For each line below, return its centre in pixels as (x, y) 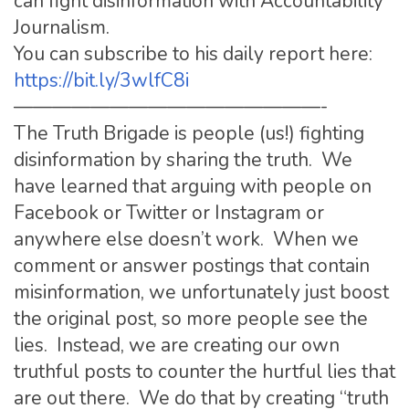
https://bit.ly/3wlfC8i (101, 80)
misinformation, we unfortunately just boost (201, 292)
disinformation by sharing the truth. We (183, 159)
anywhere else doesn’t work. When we (186, 239)
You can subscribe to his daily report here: (193, 53)
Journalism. (62, 27)
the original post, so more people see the (191, 318)
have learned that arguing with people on (193, 186)
